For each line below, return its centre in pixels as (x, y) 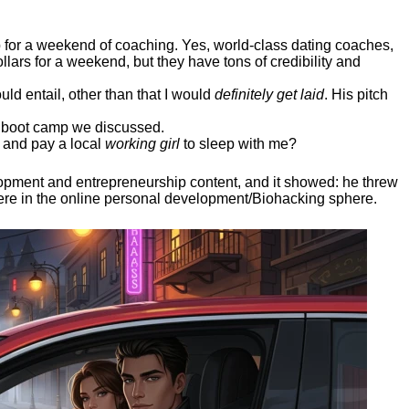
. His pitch (356, 95)
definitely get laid (269, 95)
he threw (370, 183)
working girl (142, 144)
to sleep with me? (238, 144)
